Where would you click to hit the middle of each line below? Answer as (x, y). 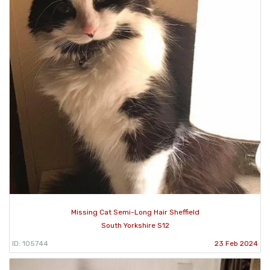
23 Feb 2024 (236, 244)
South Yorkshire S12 (135, 226)
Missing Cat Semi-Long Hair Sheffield (135, 212)
